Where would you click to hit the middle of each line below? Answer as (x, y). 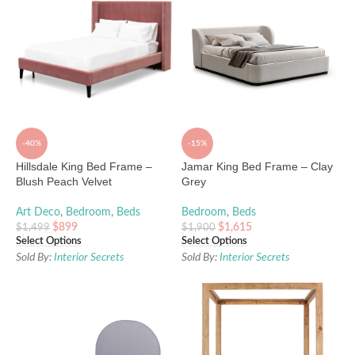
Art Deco (38, 212)
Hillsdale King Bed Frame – (84, 166)
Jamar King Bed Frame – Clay (257, 166)
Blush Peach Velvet (64, 181)
